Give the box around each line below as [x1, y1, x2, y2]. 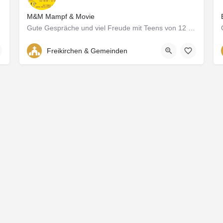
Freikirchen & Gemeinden [47, 46, 127, 55]
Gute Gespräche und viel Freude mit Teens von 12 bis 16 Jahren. [188, 24, 195, 32]
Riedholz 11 [38, 39, 72, 47]
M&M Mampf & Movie [27, 12, 95, 21]
